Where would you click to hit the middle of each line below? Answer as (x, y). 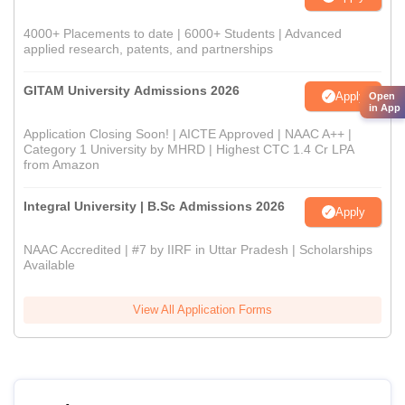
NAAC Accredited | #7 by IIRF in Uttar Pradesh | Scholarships (198, 250)
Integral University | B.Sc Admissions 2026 (154, 207)
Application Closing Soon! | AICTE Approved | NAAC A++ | (188, 134)
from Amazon (61, 165)
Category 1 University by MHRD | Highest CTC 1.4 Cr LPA (188, 150)
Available (49, 265)
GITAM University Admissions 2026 (132, 91)
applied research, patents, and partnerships (148, 49)
